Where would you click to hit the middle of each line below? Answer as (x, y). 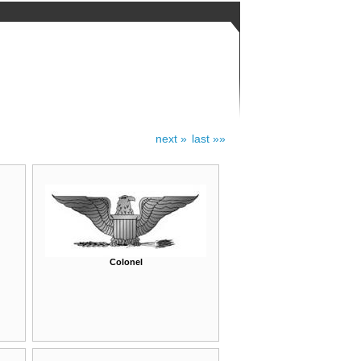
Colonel (126, 262)
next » (171, 139)
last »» (209, 139)
